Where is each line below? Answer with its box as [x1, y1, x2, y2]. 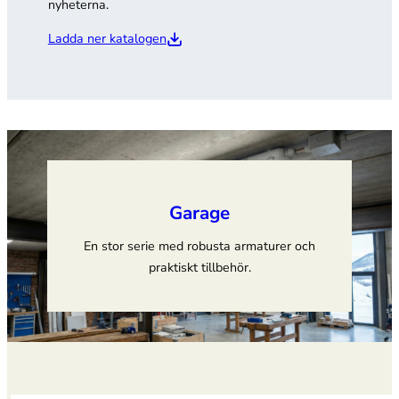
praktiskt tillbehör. [148, 258, 251, 276]
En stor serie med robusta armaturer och [84, 237, 315, 255]
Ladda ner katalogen [47, 29, 167, 47]
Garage [169, 199, 230, 225]
